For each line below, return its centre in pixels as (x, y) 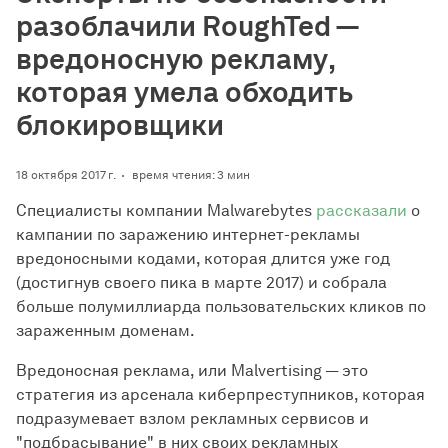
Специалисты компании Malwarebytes (166, 210)
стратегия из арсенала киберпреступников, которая (220, 394)
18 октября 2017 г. (66, 174)
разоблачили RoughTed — (187, 26)
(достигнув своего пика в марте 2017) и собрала (201, 282)
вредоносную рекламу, (175, 59)
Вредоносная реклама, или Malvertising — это (192, 370)
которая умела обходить (184, 92)
